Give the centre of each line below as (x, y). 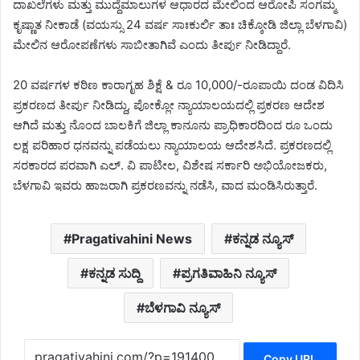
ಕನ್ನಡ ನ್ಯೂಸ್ (262, 239)
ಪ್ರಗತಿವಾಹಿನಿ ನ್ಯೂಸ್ (228, 274)
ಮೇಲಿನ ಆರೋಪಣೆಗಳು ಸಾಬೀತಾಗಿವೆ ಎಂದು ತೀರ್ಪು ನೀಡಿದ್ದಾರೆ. (152, 45)
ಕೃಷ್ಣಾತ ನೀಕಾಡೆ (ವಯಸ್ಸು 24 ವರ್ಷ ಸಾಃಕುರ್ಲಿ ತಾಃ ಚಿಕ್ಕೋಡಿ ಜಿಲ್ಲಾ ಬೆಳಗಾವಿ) (180, 25)
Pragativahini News (131, 239)
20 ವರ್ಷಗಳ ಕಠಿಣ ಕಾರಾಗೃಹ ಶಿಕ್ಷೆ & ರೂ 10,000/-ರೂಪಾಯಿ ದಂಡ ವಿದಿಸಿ (178, 85)
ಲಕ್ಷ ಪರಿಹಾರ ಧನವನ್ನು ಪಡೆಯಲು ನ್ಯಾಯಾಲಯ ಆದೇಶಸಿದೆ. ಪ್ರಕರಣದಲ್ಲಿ (172, 145)
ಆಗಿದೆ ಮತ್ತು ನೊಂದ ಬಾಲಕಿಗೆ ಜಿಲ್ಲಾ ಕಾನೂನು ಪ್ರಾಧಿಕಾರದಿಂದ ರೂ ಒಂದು (173, 125)
